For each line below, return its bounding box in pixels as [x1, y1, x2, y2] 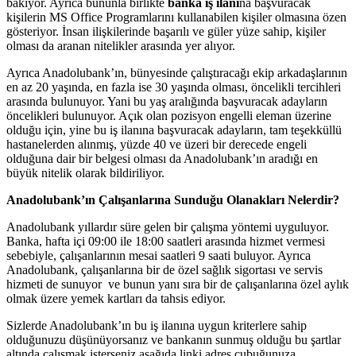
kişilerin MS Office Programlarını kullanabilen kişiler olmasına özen [6, 10, 346, 24]
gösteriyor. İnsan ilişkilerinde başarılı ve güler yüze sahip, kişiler [6, 24, 326, 38]
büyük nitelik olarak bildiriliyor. [6, 165, 164, 180]
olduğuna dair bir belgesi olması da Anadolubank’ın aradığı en [6, 151, 318, 165]
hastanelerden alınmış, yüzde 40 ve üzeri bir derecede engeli [6, 137, 307, 151]
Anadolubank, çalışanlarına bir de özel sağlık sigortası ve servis [6, 262, 323, 277]
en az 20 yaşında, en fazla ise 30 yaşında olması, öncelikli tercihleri [6, 79, 341, 94]
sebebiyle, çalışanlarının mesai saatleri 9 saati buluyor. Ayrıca [6, 248, 311, 262]
